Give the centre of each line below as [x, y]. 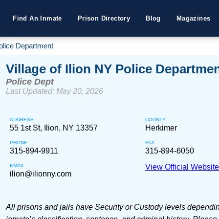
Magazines [193, 18]
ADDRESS [22, 120]
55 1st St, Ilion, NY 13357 [54, 128]
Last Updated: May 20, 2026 [54, 91]
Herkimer [161, 128]
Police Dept [30, 82]
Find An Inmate [37, 18]
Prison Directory [104, 18]
